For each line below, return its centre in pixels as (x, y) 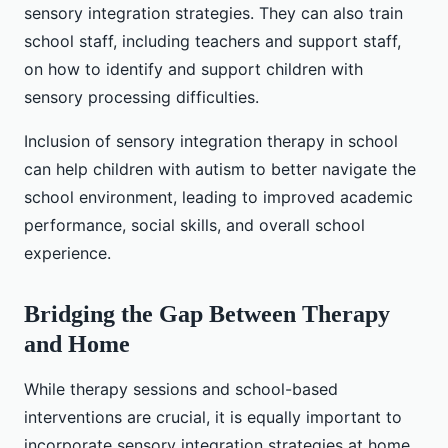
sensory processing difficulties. (141, 97)
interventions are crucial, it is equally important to (213, 417)
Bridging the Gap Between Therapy (207, 314)
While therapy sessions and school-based (181, 389)
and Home (77, 344)
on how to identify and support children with (193, 69)
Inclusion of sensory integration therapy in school (211, 141)
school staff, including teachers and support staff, (212, 41)
